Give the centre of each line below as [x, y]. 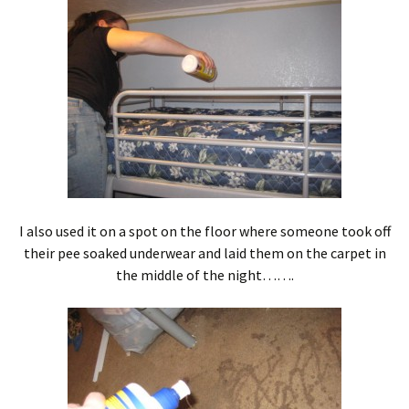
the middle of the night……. [204, 274]
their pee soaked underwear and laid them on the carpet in [204, 252]
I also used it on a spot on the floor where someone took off [204, 231]
